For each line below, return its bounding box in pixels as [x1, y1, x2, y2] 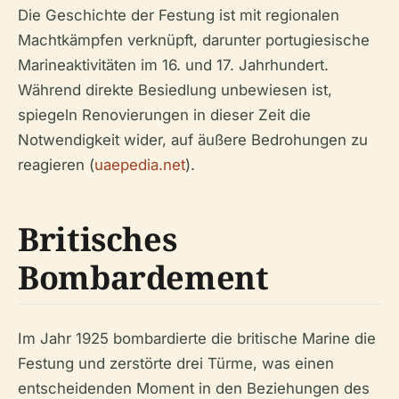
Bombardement [18, 256, 269, 299]
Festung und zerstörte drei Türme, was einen [18, 354, 334, 372]
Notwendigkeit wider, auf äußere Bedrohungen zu [18, 131, 368, 149]
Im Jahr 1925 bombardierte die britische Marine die [18, 330, 376, 347]
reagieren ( [18, 156, 94, 174]
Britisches [18, 217, 177, 261]
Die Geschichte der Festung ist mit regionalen [18, 6, 339, 24]
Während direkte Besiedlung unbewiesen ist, [18, 81, 332, 99]
